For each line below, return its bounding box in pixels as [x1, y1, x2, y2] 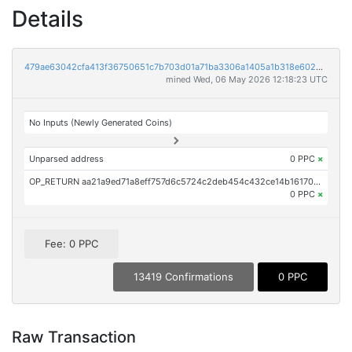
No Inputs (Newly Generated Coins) [29, 117, 173, 128]
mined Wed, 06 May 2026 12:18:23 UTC [166, 74, 328, 85]
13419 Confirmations [134, 270, 233, 284]
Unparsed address [29, 153, 104, 164]
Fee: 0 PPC [45, 237, 98, 251]
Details [12, 5, 83, 32]
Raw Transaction [12, 328, 136, 347]
